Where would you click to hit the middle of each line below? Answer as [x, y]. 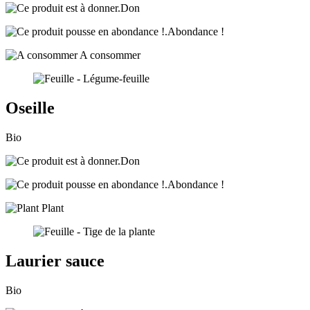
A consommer [109, 55]
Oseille [30, 108]
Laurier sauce [55, 261]
